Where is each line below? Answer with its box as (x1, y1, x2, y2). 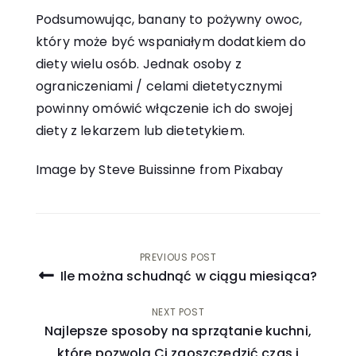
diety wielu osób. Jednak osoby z (36, 55, 242, 74)
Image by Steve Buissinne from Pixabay (36, 161, 284, 180)
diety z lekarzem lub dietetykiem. (36, 122, 245, 141)
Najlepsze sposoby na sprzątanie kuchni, (44, 322, 311, 341)
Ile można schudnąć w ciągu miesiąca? (56, 267, 318, 286)
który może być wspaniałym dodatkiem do (36, 33, 306, 52)
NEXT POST (151, 305, 205, 319)
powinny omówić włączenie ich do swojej (36, 99, 292, 118)
